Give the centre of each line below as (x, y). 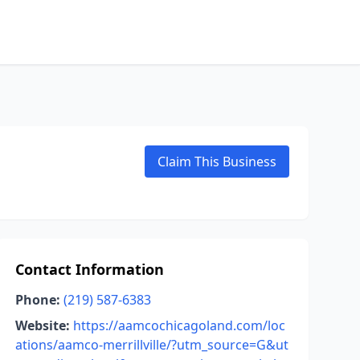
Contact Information (89, 269)
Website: (42, 325)
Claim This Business (217, 162)
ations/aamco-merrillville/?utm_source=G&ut (151, 345)
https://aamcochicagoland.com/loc (179, 325)
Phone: (37, 300)
